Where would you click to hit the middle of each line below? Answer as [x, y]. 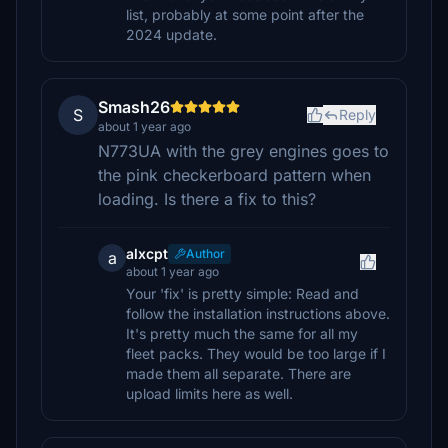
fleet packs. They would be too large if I [256, 353]
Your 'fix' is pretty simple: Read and [242, 293]
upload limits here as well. [209, 393]
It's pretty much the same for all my [242, 333]
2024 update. [171, 34]
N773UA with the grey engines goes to [243, 151]
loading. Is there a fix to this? [207, 199]
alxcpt [147, 253]
